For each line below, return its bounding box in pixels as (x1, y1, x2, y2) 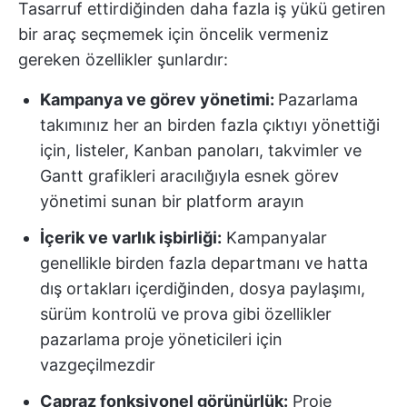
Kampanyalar (222, 228, 327, 247)
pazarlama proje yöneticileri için (40, 330, 283, 349)
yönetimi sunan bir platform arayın (40, 192, 304, 211)
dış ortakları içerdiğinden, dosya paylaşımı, (40, 279, 365, 298)
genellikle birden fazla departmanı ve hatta (40, 253, 368, 273)
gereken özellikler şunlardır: (18, 50, 228, 69)
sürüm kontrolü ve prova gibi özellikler (40, 304, 332, 323)
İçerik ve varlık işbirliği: (40, 228, 222, 247)
